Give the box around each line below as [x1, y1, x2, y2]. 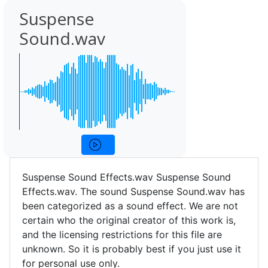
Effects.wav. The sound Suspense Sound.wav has [22, 185, 245, 197]
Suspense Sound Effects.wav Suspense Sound [22, 171, 231, 183]
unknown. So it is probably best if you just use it [22, 243, 241, 255]
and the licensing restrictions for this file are [22, 229, 222, 240]
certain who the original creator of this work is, [22, 214, 236, 226]
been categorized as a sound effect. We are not [22, 200, 238, 212]
